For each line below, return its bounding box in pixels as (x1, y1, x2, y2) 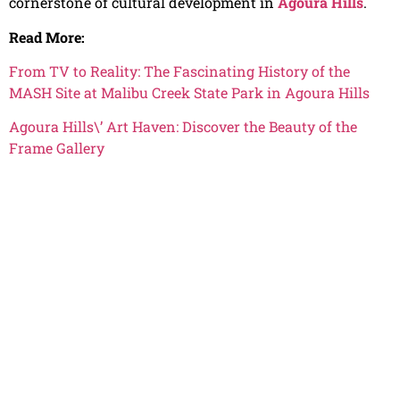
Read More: (9, 27, 85, 46)
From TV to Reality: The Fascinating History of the (9, 61, 350, 80)
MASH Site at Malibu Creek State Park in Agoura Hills (9, 82, 370, 102)
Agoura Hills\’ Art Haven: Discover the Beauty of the (9, 117, 357, 137)
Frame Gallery (9, 138, 104, 158)
